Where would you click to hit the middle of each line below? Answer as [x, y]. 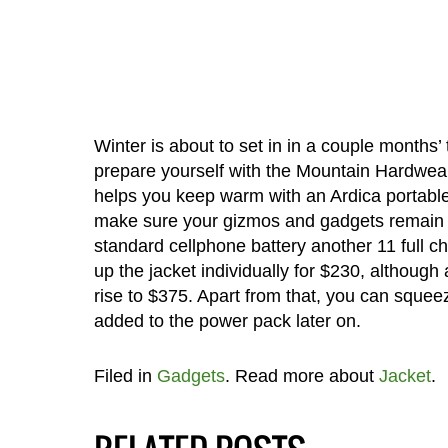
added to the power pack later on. [227, 320]
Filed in [125, 375]
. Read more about [301, 375]
